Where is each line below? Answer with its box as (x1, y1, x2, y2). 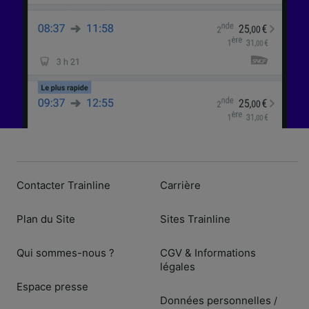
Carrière (160, 178, 201, 192)
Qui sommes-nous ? (17, 246, 114, 259)
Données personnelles (160, 293, 271, 307)
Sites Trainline (160, 212, 230, 226)
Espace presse (17, 279, 88, 293)
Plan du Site (17, 212, 75, 226)
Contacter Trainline (17, 178, 110, 192)
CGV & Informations (160, 246, 256, 259)
